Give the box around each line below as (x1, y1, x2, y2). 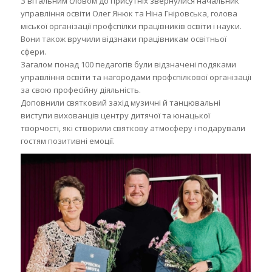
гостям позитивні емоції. (20, 135, 115, 146)
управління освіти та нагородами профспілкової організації (20, 71, 251, 83)
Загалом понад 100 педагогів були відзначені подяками (20, 58, 236, 70)
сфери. (20, 46, 46, 57)
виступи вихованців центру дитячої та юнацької (20, 109, 210, 121)
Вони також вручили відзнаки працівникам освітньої (20, 33, 226, 44)
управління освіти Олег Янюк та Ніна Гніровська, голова (20, 7, 237, 19)
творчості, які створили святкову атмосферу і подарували (20, 122, 245, 134)
